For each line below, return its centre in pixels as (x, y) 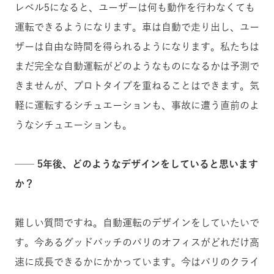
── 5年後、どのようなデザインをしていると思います (136, 164)
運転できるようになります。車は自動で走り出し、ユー (137, 27)
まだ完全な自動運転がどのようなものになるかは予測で (137, 66)
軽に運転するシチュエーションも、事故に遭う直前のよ (137, 105)
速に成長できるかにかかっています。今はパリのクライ (137, 261)
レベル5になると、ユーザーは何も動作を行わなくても (135, 7)
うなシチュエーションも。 (73, 124)
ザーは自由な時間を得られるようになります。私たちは (137, 46)
